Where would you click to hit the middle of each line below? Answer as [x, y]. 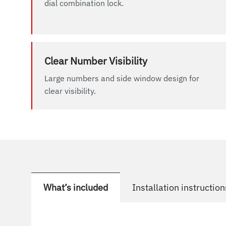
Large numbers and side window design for [122, 78]
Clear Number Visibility [96, 61]
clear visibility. [70, 91]
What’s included [76, 188]
